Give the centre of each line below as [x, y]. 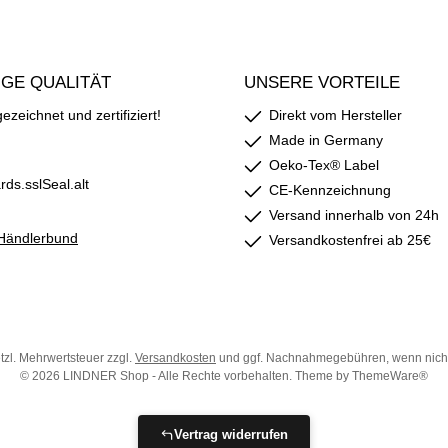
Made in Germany [326, 140]
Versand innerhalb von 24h [354, 215]
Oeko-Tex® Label [324, 165]
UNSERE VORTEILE [322, 83]
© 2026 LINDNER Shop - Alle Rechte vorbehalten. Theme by [186, 376]
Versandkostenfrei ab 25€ [350, 240]
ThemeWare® [390, 376]
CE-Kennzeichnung [330, 190]
